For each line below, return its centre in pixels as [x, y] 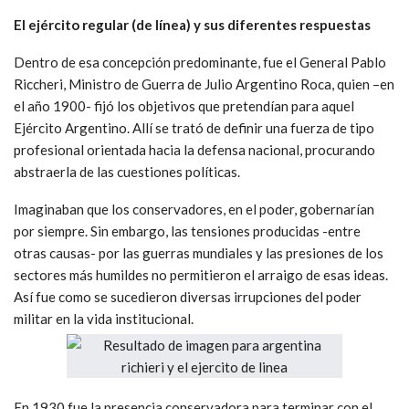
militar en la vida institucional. [104, 318]
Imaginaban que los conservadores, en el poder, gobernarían [194, 209]
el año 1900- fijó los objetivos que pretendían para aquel [184, 105]
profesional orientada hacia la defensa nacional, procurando [194, 149]
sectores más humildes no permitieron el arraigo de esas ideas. [201, 274]
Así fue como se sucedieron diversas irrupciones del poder [188, 296]
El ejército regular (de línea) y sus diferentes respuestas [192, 24]
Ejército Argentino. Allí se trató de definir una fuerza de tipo [194, 127]
